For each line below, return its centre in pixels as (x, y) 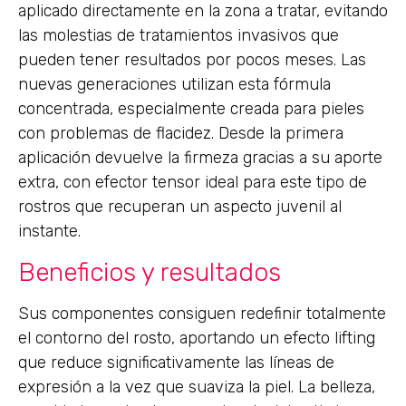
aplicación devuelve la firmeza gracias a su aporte (200, 158)
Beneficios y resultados (150, 272)
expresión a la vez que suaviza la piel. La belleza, (197, 387)
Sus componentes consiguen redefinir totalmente (202, 313)
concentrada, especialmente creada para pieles (191, 109)
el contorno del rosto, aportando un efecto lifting (197, 338)
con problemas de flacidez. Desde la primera (181, 134)
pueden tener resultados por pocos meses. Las (192, 60)
